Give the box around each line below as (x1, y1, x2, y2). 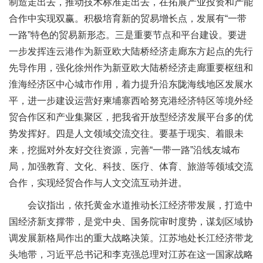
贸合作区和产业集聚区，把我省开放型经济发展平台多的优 (9, 112, 253, 122)
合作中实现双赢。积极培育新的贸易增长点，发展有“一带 (9, 13, 247, 23)
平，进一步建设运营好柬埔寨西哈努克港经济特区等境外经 (9, 95, 253, 106)
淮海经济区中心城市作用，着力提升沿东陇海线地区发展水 (9, 79, 253, 89)
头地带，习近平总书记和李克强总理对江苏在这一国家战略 (9, 249, 253, 259)
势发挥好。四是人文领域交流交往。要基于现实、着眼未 (9, 128, 244, 139)
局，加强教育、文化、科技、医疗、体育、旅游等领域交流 (9, 161, 253, 171)
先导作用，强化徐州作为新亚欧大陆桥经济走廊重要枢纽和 (9, 62, 253, 73)
